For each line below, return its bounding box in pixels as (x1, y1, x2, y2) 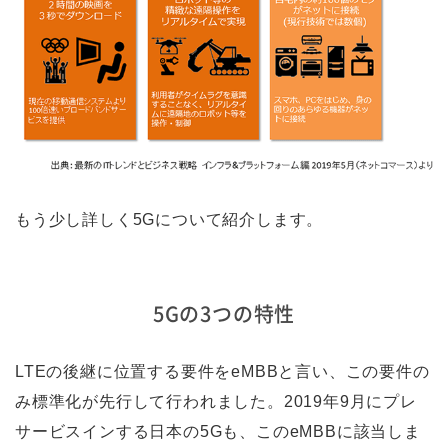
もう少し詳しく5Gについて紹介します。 (15, 211, 324, 229)
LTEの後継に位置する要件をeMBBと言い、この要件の (15, 363, 430, 381)
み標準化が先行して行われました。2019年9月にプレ (15, 393, 417, 411)
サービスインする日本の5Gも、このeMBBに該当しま (15, 423, 421, 441)
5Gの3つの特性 (152, 299, 296, 329)
